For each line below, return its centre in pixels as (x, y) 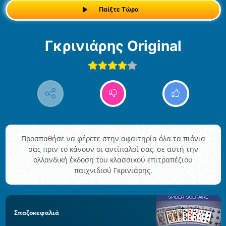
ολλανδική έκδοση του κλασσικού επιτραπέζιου (113, 160)
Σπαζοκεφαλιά (37, 212)
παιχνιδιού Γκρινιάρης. (113, 171)
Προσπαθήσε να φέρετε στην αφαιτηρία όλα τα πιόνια (113, 139)
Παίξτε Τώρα (119, 10)
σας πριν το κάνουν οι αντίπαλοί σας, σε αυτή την (113, 149)
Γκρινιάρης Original (117, 46)
